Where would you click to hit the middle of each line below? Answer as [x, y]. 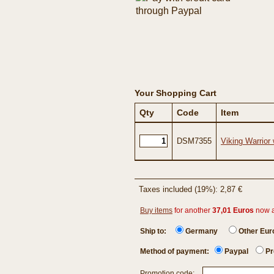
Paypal [236, 251]
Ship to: [158, 231]
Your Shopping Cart [176, 93]
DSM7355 [194, 141]
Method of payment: [177, 251]
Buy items [156, 210]
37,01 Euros [233, 210]
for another [192, 210]
